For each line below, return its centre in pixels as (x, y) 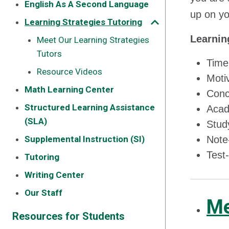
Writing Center (54, 175)
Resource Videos (70, 72)
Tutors (49, 54)
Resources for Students (68, 216)
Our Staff (43, 193)
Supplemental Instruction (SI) (85, 139)
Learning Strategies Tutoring (83, 22)
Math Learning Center (69, 89)
